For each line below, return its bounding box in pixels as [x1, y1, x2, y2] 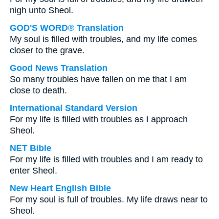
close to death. [10, 86, 67, 95]
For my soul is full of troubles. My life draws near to [10, 195, 208, 204]
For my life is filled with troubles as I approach [10, 114, 188, 124]
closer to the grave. [10, 45, 85, 55]
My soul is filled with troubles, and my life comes [10, 34, 197, 44]
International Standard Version [10, 103, 137, 113]
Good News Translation [10, 63, 108, 73]
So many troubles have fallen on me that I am [10, 74, 187, 84]
